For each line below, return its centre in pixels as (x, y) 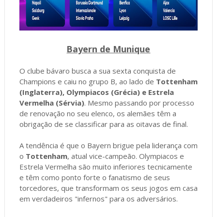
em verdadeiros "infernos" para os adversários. (98, 198)
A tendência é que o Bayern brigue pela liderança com (108, 145)
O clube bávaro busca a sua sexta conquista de (97, 70)
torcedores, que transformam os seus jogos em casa (108, 188)
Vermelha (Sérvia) (52, 102)
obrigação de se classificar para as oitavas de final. (103, 124)
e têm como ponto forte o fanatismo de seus (94, 177)
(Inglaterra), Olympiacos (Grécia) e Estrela (96, 92)
